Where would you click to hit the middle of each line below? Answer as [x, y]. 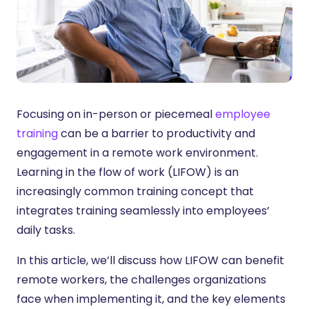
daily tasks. [46, 230]
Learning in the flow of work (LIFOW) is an [128, 172]
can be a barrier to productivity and [157, 133]
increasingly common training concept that [135, 191]
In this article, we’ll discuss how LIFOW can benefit [150, 260]
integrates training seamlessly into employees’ [143, 210]
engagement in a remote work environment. [137, 152]
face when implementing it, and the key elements [151, 299]
